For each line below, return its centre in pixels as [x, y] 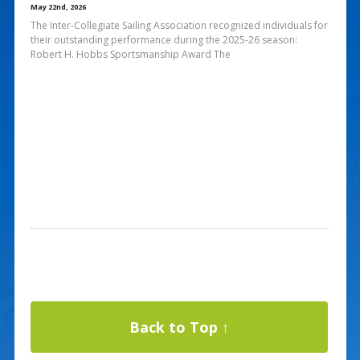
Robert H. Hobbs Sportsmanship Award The [130, 54]
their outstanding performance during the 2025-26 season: [164, 39]
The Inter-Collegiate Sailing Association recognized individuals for [179, 25]
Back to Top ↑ [179, 327]
